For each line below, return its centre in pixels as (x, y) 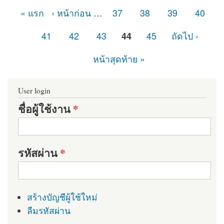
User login (34, 90)
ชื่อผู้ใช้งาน (45, 109)
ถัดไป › (185, 36)
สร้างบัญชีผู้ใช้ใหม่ (62, 197)
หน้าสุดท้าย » (119, 59)
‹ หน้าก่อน (71, 13)
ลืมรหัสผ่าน (48, 211)
